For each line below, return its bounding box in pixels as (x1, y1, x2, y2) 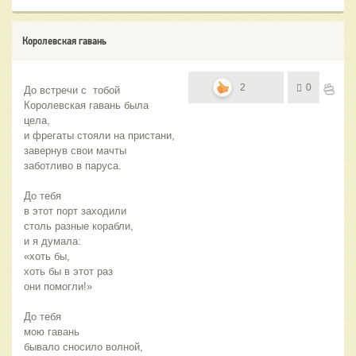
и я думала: (24, 235, 81, 248)
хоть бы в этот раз (24, 265, 116, 278)
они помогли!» (24, 281, 92, 293)
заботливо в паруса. (24, 160, 122, 172)
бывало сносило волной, (24, 341, 143, 354)
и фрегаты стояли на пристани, (24, 130, 175, 142)
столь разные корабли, (24, 220, 133, 233)
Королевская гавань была (24, 99, 149, 112)
